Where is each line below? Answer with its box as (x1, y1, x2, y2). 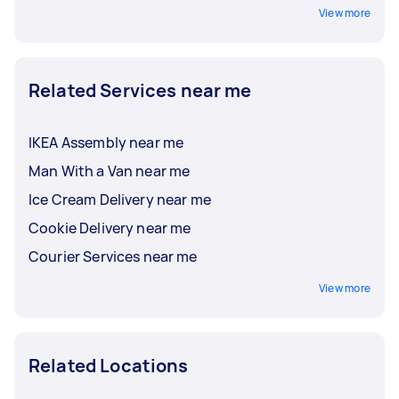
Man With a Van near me (28, 160, 191, 181)
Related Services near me (28, 77, 252, 102)
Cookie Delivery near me (28, 217, 191, 238)
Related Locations (28, 353, 189, 378)
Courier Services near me (28, 246, 198, 266)
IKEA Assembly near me (28, 132, 184, 152)
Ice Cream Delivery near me (28, 189, 211, 209)
